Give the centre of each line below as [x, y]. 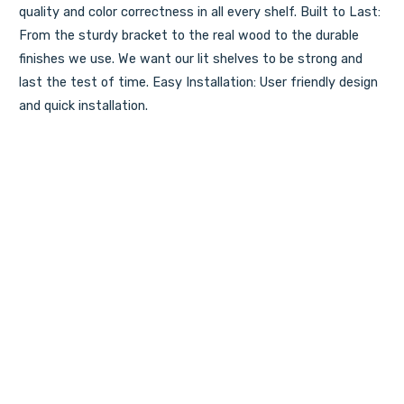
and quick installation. [83, 106]
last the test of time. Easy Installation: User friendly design [198, 83]
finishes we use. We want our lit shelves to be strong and [190, 60]
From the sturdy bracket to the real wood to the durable [188, 36]
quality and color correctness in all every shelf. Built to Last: [199, 13]
